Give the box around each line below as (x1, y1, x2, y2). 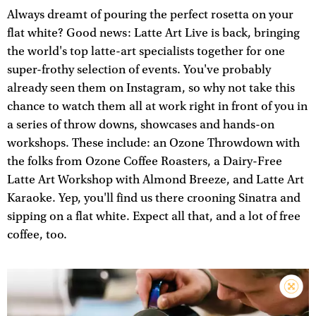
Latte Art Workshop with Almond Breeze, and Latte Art (7, 172, 304, 187)
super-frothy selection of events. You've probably (7, 62, 271, 77)
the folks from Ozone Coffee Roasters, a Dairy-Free (7, 154, 282, 169)
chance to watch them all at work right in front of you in (7, 99, 308, 114)
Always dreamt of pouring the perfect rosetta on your (7, 7, 293, 22)
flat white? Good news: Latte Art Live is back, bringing (7, 25, 300, 40)
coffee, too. (7, 227, 67, 242)
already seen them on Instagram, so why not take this (7, 80, 295, 95)
